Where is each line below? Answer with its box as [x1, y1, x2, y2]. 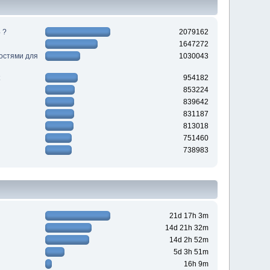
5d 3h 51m [173, 248, 209, 257]
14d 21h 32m [165, 224, 209, 233]
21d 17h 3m [169, 212, 209, 221]
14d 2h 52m [169, 236, 209, 245]
